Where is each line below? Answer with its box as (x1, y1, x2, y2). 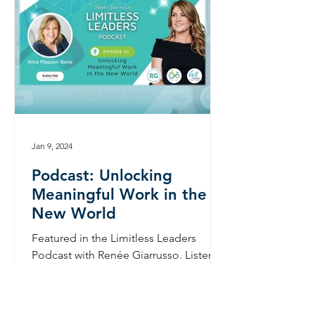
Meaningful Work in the (32, 185, 207, 204)
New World (32, 204, 116, 223)
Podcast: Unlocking (32, 166, 172, 185)
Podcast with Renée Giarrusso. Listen (32, 248, 214, 262)
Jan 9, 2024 (32, 140, 72, 151)
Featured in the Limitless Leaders (32, 231, 196, 245)
